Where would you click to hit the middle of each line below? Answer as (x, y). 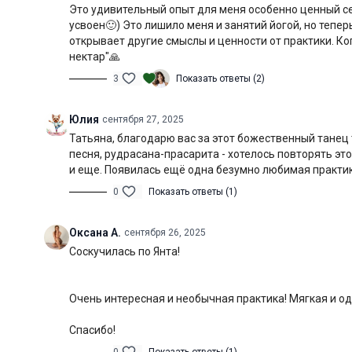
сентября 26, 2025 (165, 233)
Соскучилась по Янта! (125, 251)
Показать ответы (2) (220, 79)
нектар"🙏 (96, 57)
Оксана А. (95, 233)
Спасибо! (92, 330)
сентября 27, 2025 (143, 119)
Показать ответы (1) (193, 192)
